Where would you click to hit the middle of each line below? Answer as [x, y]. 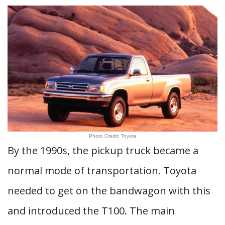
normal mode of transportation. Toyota [102, 171]
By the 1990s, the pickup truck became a [103, 150]
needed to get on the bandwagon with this [109, 191]
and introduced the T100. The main [91, 211]
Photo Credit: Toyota [113, 136]
